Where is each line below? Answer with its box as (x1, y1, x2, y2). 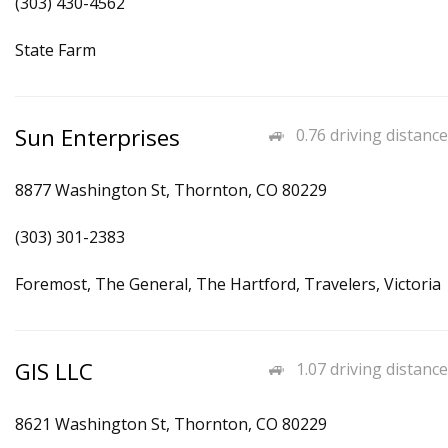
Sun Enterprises (15, 122, 180, 153)
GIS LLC (15, 356, 93, 387)
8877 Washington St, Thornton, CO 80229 (15, 179, 327, 201)
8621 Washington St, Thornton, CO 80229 (15, 413, 327, 435)
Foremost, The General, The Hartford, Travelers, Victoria (15, 273, 441, 295)
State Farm (15, 39, 96, 61)
